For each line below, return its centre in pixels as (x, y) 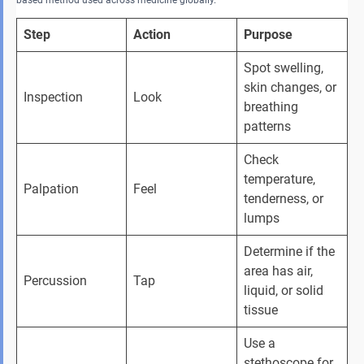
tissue (262, 310)
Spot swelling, (285, 67)
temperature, (281, 179)
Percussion (57, 280)
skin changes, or (292, 87)
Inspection (55, 97)
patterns (269, 126)
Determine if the (291, 251)
